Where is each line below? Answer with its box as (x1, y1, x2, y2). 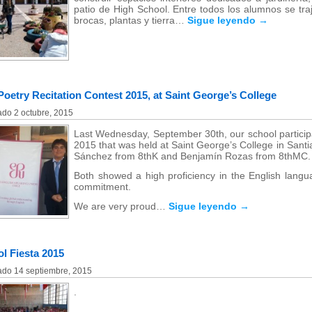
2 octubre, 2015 (14, 108, 73, 118)
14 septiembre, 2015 (14, 266, 92, 276)
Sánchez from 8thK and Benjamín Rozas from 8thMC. (74, 150, 311, 162)
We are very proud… (74, 201, 169, 212)
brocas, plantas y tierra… (74, 15, 187, 26)
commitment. (74, 181, 131, 192)
